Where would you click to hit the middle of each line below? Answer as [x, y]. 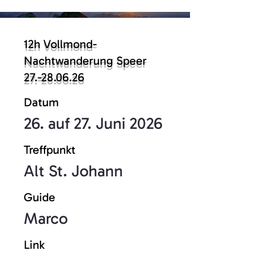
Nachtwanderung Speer [85, 61]
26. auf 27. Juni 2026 [93, 123]
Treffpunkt [50, 150]
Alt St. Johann [73, 171]
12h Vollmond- [60, 44]
